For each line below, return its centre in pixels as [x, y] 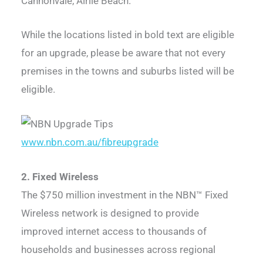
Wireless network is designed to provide [110, 213]
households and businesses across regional [119, 249]
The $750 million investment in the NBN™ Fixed [125, 195]
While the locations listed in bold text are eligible [128, 35]
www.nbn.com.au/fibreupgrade [90, 142]
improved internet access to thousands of [114, 231]
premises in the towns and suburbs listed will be [128, 71]
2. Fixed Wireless [60, 176]
